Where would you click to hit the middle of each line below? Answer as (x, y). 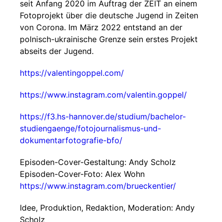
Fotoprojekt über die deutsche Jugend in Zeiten (109, 15)
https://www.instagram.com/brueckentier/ (98, 186)
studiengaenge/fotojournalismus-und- (90, 128)
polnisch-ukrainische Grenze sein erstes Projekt (109, 39)
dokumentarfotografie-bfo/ (71, 140)
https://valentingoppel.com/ (72, 73)
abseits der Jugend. (57, 51)
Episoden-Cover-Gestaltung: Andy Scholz (98, 162)
